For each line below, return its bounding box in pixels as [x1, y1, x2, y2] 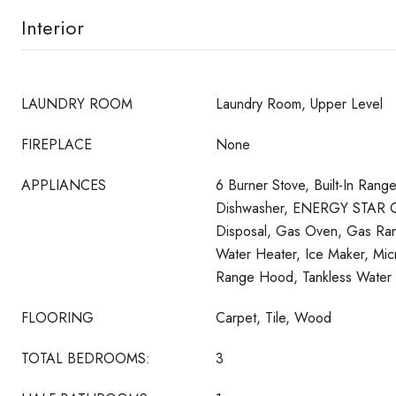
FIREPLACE [21, 134, 92, 155]
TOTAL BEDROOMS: [21, 348, 150, 369]
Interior [21, 13, 84, 42]
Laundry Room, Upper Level [216, 94, 383, 114]
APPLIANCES [21, 175, 106, 195]
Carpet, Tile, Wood [216, 308, 331, 328]
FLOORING [21, 308, 94, 328]
